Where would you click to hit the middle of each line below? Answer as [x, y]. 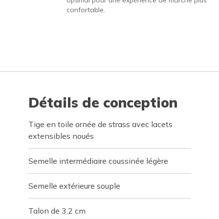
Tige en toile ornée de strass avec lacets [101, 124]
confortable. [86, 10]
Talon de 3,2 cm [57, 211]
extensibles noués [61, 136]
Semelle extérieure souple [75, 186]
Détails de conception [103, 102]
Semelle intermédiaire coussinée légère [99, 161]
